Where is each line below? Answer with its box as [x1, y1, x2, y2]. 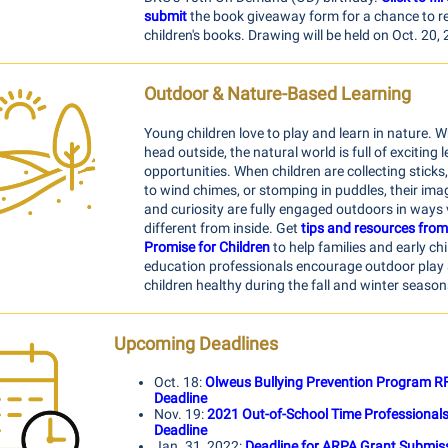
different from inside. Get [144, 220, 301, 236]
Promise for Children [144, 239, 270, 255]
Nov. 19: [154, 406, 207, 422]
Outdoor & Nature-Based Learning [144, 83, 411, 104]
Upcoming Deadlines [114, 333, 278, 354]
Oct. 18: [154, 374, 205, 390]
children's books [144, 27, 241, 43]
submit [144, 8, 187, 24]
